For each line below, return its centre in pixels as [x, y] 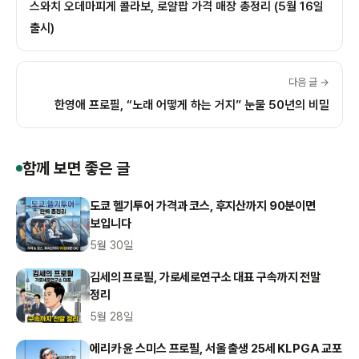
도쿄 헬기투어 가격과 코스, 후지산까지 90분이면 [203, 206]
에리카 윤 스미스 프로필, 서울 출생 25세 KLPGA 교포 [216, 348]
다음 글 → [309, 82]
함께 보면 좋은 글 [76, 168]
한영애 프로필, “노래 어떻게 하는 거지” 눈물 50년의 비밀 [192, 105]
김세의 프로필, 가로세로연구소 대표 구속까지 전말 [205, 277]
